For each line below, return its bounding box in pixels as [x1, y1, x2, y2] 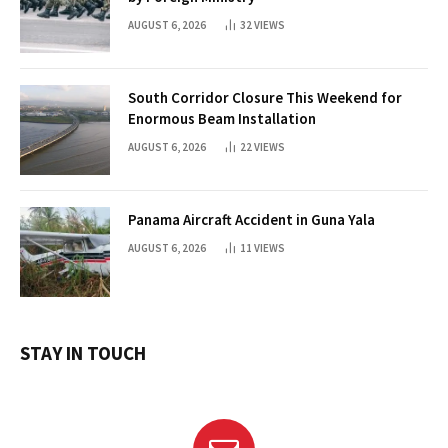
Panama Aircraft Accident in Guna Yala [128, 210, 375, 230]
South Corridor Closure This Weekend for [128, 88, 402, 108]
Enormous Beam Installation [128, 109, 316, 129]
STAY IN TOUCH [20, 341, 146, 366]
